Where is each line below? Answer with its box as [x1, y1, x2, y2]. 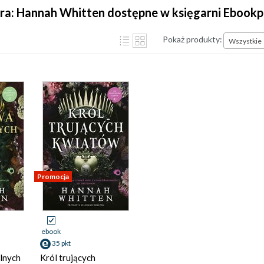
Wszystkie [229, 36, 262, 45]
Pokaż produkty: [163, 34, 222, 44]
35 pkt [52, 239, 71, 247]
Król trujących [40, 252, 95, 263]
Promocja [37, 172, 69, 181]
